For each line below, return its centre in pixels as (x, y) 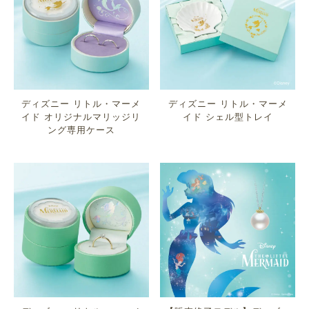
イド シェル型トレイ (228, 116)
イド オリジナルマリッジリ (81, 116)
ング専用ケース (81, 129)
